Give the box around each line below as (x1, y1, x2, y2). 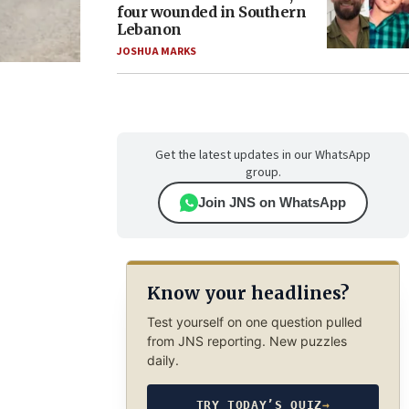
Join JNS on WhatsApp (198, 194, 346, 210)
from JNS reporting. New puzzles (146, 332, 347, 349)
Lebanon (117, 20, 182, 38)
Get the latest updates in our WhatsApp (155, 146, 371, 164)
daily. (146, 351, 179, 368)
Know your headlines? (146, 282, 349, 305)
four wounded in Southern (117, 3, 306, 21)
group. (245, 163, 281, 182)
